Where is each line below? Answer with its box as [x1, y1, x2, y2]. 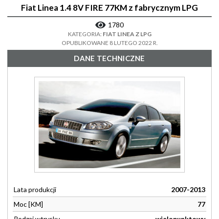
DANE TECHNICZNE [74, 54, 145, 63]
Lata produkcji [14, 185, 56, 194]
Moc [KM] [14, 200, 43, 208]
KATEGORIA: [67, 30, 103, 38]
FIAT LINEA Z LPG [102, 30, 152, 38]
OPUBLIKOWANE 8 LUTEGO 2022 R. [61, 39, 158, 46]
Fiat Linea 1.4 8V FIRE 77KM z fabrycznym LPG [21, 2, 198, 13]
